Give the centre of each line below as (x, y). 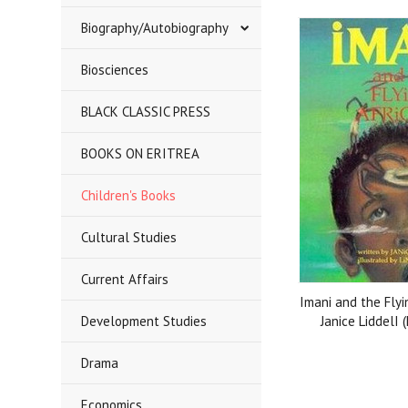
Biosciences (115, 70)
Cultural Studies (129, 237)
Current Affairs (125, 279)
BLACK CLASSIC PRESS (146, 112)
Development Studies (144, 321)
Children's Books (129, 195)
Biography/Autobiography (155, 28)
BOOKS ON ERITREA (141, 153)
